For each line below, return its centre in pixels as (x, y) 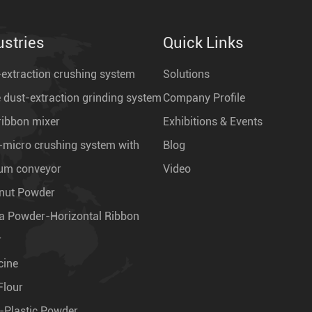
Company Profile (204, 97)
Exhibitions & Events (212, 121)
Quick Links (203, 42)
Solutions (186, 74)
